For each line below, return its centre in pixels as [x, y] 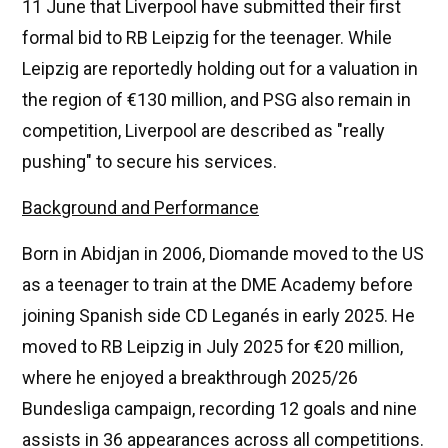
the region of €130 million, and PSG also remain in [216, 100]
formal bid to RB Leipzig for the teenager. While [207, 38]
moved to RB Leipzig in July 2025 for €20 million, [212, 347]
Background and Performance [140, 208]
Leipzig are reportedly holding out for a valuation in [220, 69]
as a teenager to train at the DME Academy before [217, 285]
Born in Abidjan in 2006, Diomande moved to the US [223, 254]
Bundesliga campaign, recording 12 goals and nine [219, 409]
